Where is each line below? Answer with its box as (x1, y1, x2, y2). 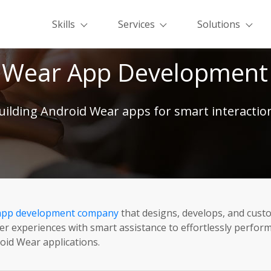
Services (117, 18, 155, 31)
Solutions (197, 18, 241, 31)
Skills (52, 18, 76, 31)
